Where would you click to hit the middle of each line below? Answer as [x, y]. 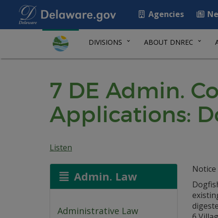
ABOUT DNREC [169, 42]
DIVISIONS [105, 42]
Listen [61, 147]
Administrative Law [98, 211]
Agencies [165, 14]
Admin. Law [104, 176]
